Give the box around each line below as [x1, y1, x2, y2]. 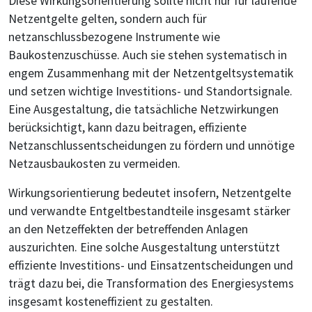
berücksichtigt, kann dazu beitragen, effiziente [8, 120, 247, 136]
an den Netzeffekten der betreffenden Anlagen [8, 221, 248, 237]
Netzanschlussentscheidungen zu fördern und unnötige [8, 138, 295, 154]
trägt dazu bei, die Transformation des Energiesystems [8, 276, 294, 292]
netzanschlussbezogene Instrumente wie [8, 29, 220, 45]
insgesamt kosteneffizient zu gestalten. [8, 294, 213, 310]
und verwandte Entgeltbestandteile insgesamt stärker [8, 203, 290, 219]
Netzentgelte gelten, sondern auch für [8, 11, 207, 27]
